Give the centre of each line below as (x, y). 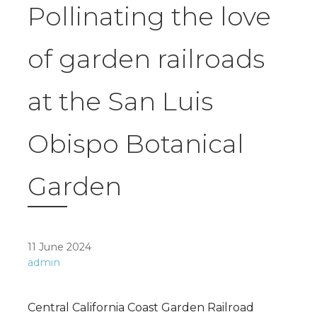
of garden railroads (146, 59)
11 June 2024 (59, 247)
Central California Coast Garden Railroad (141, 308)
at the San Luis (120, 102)
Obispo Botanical (136, 144)
